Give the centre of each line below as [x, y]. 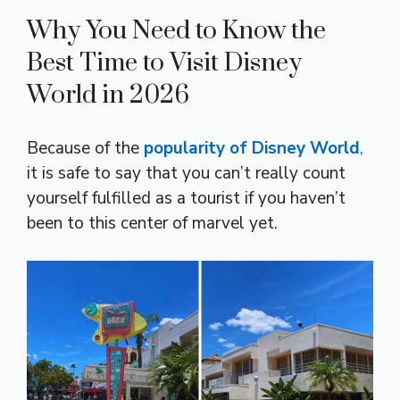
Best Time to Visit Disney [164, 62]
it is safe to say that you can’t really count [186, 173]
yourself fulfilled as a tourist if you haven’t [186, 198]
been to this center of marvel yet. [152, 223]
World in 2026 [108, 95]
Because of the [85, 148]
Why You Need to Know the [176, 30]
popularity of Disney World [252, 148]
